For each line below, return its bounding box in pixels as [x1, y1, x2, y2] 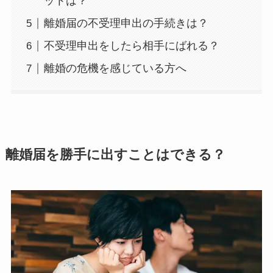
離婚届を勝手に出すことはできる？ [5, 147, 225, 162]
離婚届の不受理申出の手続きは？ [43, 17, 208, 30]
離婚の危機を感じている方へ [43, 62, 186, 75]
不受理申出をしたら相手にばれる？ [43, 40, 219, 52]
